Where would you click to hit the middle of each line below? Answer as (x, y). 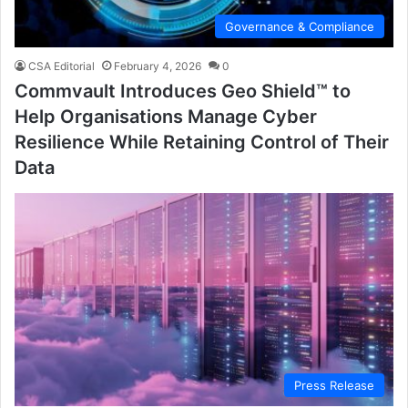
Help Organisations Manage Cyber (166, 116)
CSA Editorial (61, 66)
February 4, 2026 (158, 66)
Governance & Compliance (300, 26)
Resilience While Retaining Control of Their (202, 142)
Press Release (334, 386)
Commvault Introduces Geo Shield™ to (183, 91)
